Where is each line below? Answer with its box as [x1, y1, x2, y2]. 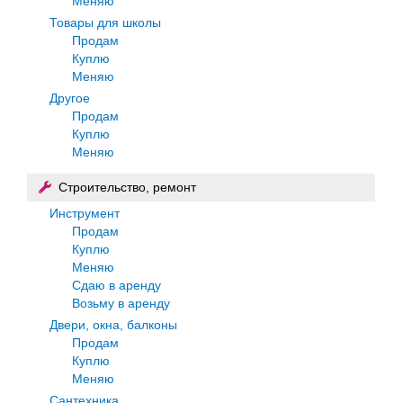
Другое [49, 90, 90, 105]
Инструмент [49, 205, 120, 220]
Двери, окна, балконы [49, 317, 177, 332]
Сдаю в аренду [72, 277, 161, 292]
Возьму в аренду [72, 295, 170, 310]
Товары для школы [49, 14, 161, 30]
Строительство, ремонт [58, 179, 196, 194]
